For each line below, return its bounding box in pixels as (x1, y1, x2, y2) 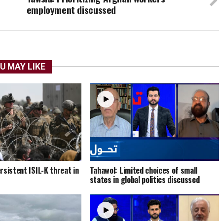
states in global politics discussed (89, 174, 200, 186)
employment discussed (26, 2, 116, 17)
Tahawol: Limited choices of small (89, 164, 198, 177)
